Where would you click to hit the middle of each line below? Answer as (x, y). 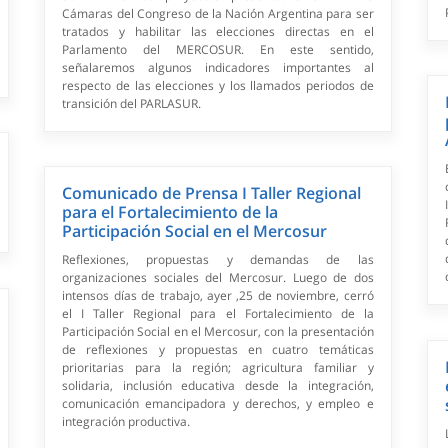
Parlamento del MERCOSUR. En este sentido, (218, 50)
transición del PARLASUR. (132, 104)
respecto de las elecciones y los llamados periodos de (218, 86)
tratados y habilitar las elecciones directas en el (218, 32)
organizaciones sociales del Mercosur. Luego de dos (218, 278)
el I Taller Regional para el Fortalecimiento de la (218, 314)
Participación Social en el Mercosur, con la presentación (218, 332)
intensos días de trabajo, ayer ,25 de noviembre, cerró (218, 296)
